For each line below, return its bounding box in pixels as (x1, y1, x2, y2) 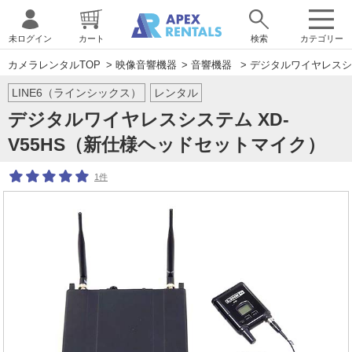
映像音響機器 (115, 59, 177, 71)
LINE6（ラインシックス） (12, 86, 141, 99)
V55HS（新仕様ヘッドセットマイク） (8, 134, 325, 155)
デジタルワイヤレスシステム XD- (8, 109, 289, 130)
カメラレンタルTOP (8, 59, 101, 71)
